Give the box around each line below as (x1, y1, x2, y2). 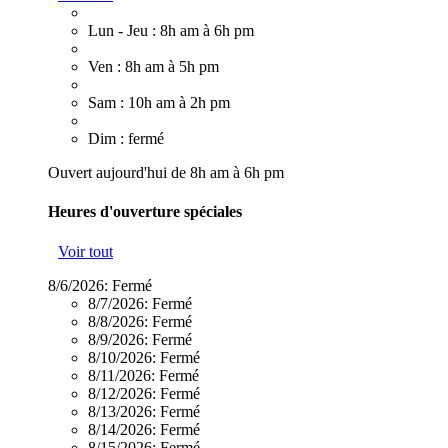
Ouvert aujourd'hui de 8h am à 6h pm (48, 164, 284, 182)
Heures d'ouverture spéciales (48, 203, 242, 221)
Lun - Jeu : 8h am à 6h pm (88, 22, 254, 40)
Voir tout (58, 242, 113, 260)
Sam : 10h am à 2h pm (88, 94, 230, 112)
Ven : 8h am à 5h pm (88, 58, 219, 76)
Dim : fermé (88, 130, 164, 148)
